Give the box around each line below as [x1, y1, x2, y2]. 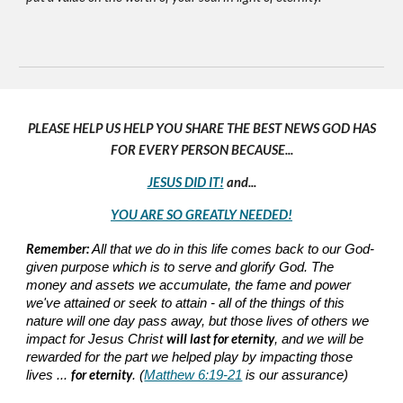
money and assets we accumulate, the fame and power [26, 278, 352, 292]
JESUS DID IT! [147, 175, 224, 190]
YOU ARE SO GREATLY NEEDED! [111, 207, 292, 222]
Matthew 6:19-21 [144, 368, 243, 382]
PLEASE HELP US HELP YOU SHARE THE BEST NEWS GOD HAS [27, 121, 376, 136]
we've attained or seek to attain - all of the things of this [26, 296, 345, 310]
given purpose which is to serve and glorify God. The [26, 260, 335, 274]
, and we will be [274, 332, 364, 346]
